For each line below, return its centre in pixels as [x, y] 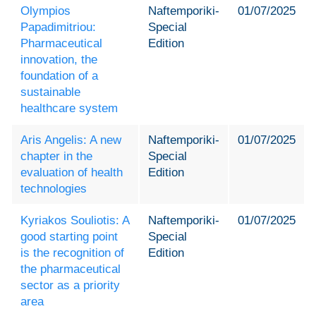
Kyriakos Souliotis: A [75, 221]
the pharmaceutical [71, 269]
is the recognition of [72, 253]
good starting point [69, 237]
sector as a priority [70, 286]
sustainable [50, 92]
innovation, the [59, 60]
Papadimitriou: [58, 28]
